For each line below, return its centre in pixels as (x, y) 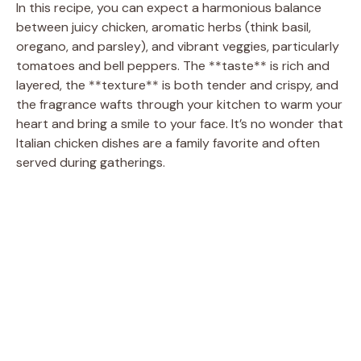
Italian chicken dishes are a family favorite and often (168, 143)
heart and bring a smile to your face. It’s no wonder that (180, 123)
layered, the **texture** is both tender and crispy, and (177, 85)
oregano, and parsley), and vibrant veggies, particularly (178, 46)
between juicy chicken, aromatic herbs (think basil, (164, 27)
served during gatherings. (91, 162)
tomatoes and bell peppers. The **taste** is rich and (173, 65)
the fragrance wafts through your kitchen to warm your (179, 104)
